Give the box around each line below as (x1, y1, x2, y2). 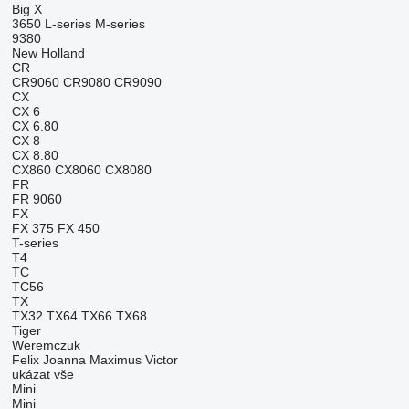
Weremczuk (11, 338, 80, 352)
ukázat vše (11, 367, 74, 382)
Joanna (42, 352, 86, 367)
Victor (144, 352, 178, 367)
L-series (44, 16, 91, 31)
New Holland (11, 46, 85, 60)
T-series (11, 236, 58, 250)
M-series (94, 16, 145, 31)
